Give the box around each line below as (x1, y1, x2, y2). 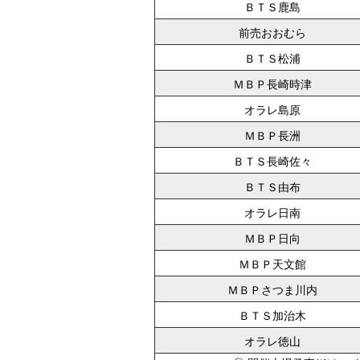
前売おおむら (239, 27, 306, 39)
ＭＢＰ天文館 (239, 258, 306, 271)
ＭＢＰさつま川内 (227, 284, 317, 297)
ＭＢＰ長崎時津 (233, 78, 312, 91)
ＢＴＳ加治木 (239, 309, 306, 322)
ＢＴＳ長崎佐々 (233, 155, 312, 168)
